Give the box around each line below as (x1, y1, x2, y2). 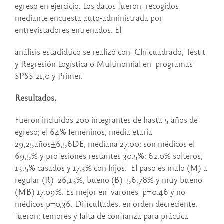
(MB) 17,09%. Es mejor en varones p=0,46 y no (15, 186, 185, 197)
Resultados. (15, 92, 56, 103)
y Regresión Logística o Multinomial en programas (15, 58, 193, 69)
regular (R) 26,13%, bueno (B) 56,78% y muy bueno (15, 174, 202, 185)
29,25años (15, 138, 51, 149)
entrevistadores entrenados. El (15, 24, 121, 35)
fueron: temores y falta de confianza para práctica (15, 210, 188, 221)
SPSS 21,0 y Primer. (15, 70, 83, 81)
